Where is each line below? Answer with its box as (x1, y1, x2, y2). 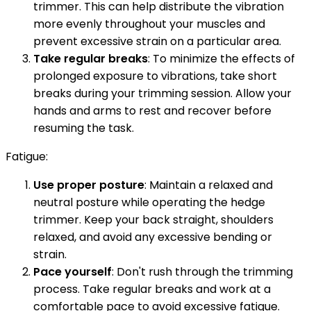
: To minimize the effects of (148, 51, 295, 67)
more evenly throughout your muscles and (33, 16, 265, 33)
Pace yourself (33, 264, 112, 280)
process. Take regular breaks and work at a (33, 281, 271, 298)
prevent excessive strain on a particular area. (33, 33, 281, 50)
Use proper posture (33, 177, 144, 194)
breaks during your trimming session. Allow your (33, 85, 292, 102)
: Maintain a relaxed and (144, 177, 273, 194)
